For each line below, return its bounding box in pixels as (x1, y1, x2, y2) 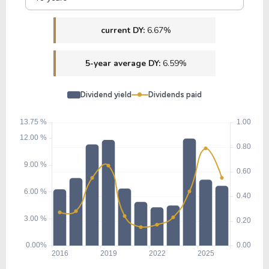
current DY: (100, 24, 147, 36)
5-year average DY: (85, 57, 163, 69)
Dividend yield (80, 89, 131, 99)
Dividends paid (148, 89, 202, 99)
